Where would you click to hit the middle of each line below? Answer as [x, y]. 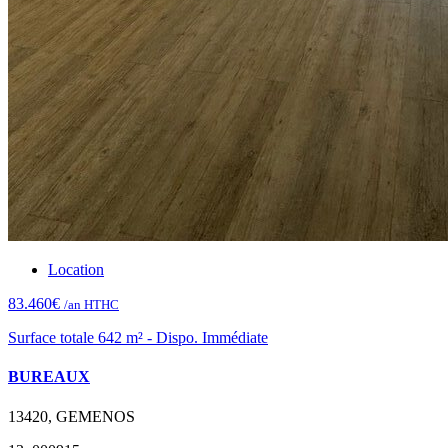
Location [76, 270]
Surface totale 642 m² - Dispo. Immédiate [138, 338]
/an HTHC [91, 305]
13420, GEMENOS [71, 416]
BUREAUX [49, 377]
